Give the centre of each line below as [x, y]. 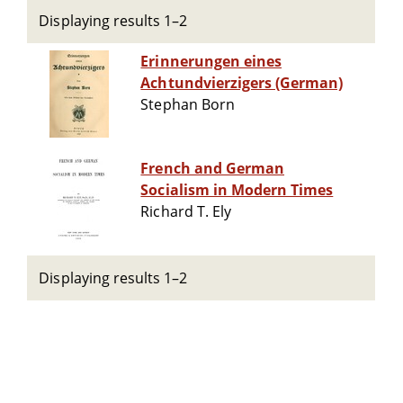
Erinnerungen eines [211, 62]
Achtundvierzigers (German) [242, 83]
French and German [213, 169]
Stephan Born [188, 105]
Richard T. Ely [186, 212]
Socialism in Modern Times [237, 190]
